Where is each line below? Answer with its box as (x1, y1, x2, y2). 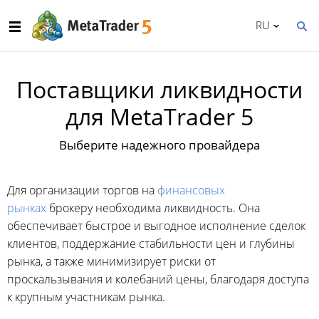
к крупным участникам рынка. (7, 289, 165, 305)
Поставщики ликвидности (16, 74, 303, 105)
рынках (7, 200, 46, 216)
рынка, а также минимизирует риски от (7, 253, 216, 269)
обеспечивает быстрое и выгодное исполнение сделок (7, 218, 305, 234)
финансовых (157, 182, 225, 198)
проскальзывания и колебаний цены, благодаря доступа (7, 271, 309, 287)
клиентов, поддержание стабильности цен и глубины (7, 236, 295, 251)
